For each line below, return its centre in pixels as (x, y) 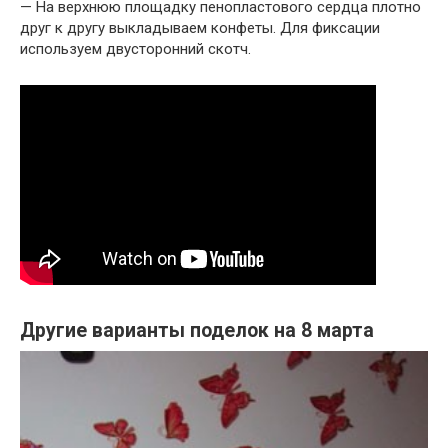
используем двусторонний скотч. (135, 49)
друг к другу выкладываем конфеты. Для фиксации (200, 28)
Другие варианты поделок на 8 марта (197, 331)
